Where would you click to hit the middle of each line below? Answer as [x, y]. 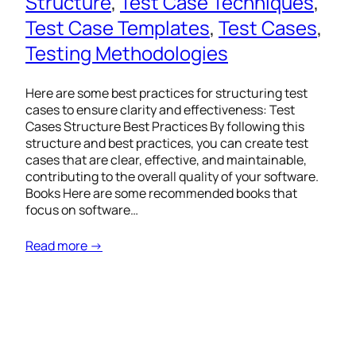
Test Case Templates [118, 28]
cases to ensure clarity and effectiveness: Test [160, 110]
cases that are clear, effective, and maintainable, [166, 160]
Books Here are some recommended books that [161, 193]
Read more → [64, 246]
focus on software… [82, 210]
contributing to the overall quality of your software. [172, 177]
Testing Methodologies [127, 53]
